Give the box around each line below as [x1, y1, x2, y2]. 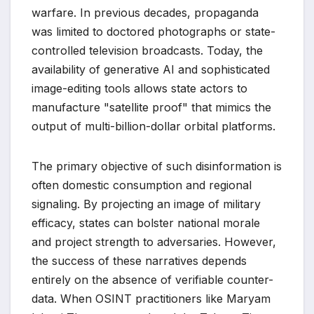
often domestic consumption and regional [32, 177, 252, 192]
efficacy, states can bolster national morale [32, 215, 260, 230]
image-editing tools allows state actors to [32, 81, 247, 95]
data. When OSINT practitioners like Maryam [32, 291, 271, 306]
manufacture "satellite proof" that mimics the [32, 100, 271, 114]
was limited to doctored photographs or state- [32, 24, 275, 39]
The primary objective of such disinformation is [32, 158, 282, 173]
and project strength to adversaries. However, [32, 234, 276, 249]
